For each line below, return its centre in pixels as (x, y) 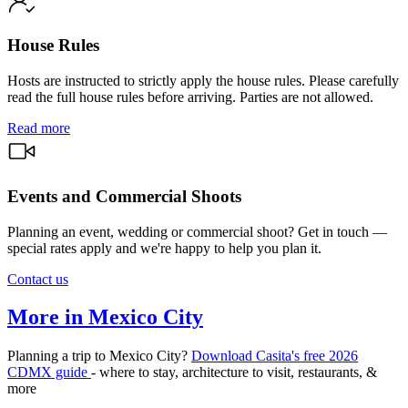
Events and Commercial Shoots (124, 196)
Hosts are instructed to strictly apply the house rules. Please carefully (203, 81)
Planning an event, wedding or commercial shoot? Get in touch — (197, 231)
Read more (39, 128)
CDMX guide (49, 372)
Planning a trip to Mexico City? (99, 356)
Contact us (38, 279)
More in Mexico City (105, 317)
